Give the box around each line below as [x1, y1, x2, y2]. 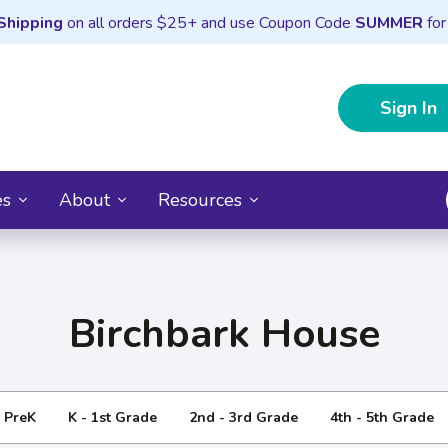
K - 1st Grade [67, 407, 157, 427]
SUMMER [354, 12, 423, 34]
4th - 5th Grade [329, 407, 434, 427]
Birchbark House [68, 306, 380, 361]
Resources [158, 187, 242, 212]
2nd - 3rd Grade [188, 407, 298, 427]
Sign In [380, 95, 437, 120]
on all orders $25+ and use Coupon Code [62, 12, 355, 34]
